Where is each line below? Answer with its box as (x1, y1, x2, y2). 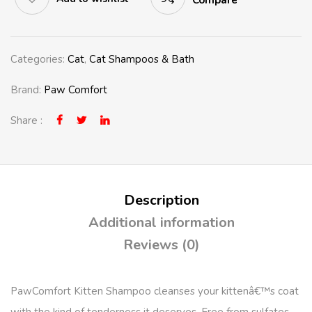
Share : (10, 114, 42, 127)
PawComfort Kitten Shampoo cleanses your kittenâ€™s (10, 284, 275, 298)
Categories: (10, 52, 68, 66)
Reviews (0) (123, 235, 200, 254)
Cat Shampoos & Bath (89, 52, 194, 66)
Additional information (88, 213, 235, 232)
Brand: (10, 83, 44, 97)
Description (123, 191, 199, 210)
